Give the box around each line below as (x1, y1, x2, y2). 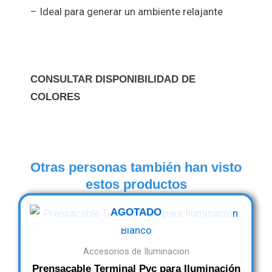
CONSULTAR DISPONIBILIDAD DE (30, 73, 195, 85)
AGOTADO (110, 206, 161, 218)
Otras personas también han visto (30, 159, 242, 175)
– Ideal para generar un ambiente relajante (30, 5, 223, 18)
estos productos (85, 176, 187, 192)
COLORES (30, 90, 80, 103)
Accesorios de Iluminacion (83, 246, 189, 257)
